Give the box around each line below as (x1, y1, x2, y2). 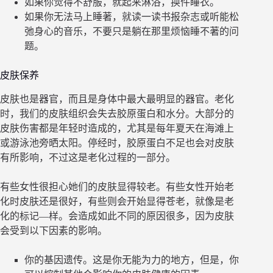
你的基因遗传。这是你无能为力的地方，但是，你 (24, 254, 239, 265)
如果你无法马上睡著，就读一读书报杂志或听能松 (24, 11, 239, 22)
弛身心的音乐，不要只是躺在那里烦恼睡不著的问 (24, 26, 239, 37)
